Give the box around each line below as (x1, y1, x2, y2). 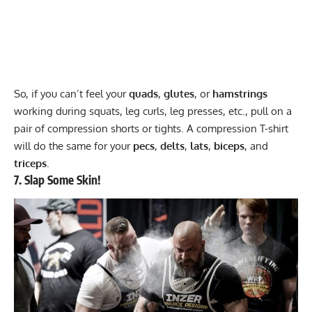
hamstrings (212, 86, 267, 100)
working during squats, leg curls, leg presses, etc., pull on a (14, 104, 292, 118)
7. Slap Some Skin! (14, 171, 101, 187)
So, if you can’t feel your (14, 86, 129, 100)
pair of (14, 121, 47, 135)
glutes (164, 86, 194, 100)
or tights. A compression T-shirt (139, 121, 288, 135)
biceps (214, 139, 244, 153)
